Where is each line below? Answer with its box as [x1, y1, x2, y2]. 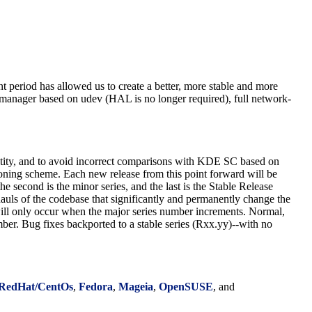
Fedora [79, 281, 114, 293]
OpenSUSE [159, 281, 214, 293]
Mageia [118, 281, 154, 293]
